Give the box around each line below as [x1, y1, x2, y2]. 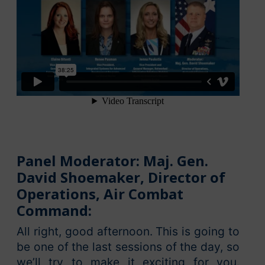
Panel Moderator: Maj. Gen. [17, 151, 208, 171]
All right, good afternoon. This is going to [17, 224, 240, 239]
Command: [17, 201, 92, 221]
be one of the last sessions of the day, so [17, 240, 240, 254]
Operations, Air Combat [17, 184, 183, 204]
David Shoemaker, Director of [17, 167, 225, 188]
